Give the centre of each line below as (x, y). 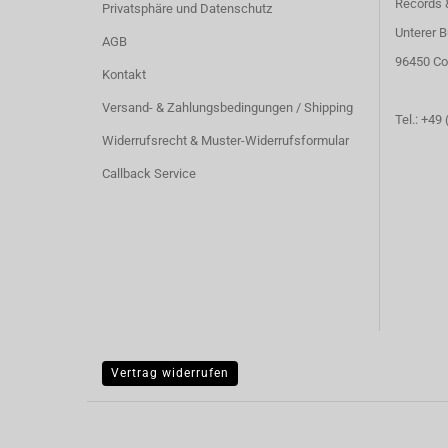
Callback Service (149, 173)
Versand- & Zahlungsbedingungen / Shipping (227, 107)
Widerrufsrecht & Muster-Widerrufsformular (225, 140)
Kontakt (124, 74)
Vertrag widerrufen (170, 373)
